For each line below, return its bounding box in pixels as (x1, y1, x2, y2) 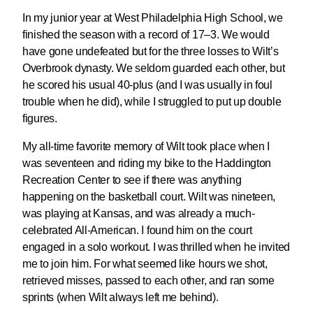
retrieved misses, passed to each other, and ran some (22, 275, 275, 287)
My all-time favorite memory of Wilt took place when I (22, 140, 270, 153)
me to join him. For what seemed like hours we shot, (22, 258, 268, 270)
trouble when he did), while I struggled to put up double (22, 96, 282, 108)
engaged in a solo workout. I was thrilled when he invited (22, 241, 290, 254)
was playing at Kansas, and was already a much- (22, 208, 255, 220)
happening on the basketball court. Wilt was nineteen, (22, 191, 276, 203)
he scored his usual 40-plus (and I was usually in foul (22, 79, 272, 92)
